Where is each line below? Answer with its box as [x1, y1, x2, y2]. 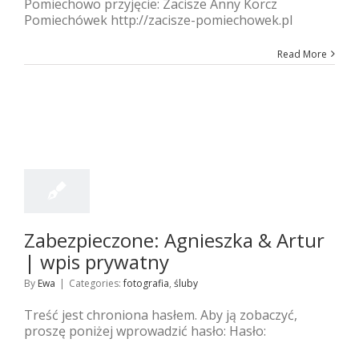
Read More [277, 46, 327, 61]
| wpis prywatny [24, 248, 169, 275]
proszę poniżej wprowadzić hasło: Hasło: [24, 321, 266, 340]
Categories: [69, 276, 123, 290]
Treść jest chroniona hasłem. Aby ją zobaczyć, [24, 305, 297, 324]
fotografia [123, 276, 169, 290]
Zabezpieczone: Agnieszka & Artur [24, 226, 325, 253]
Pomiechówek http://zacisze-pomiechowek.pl [24, 10, 299, 29]
